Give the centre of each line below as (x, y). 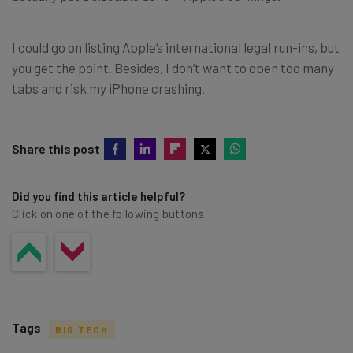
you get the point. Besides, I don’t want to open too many (173, 67)
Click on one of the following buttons (108, 213)
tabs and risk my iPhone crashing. (108, 88)
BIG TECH (82, 329)
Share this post (56, 148)
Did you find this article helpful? (98, 196)
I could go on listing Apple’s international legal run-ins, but (176, 47)
